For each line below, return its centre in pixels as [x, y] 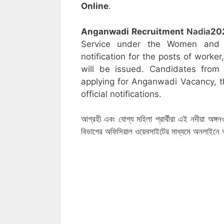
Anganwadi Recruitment [134, 31]
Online [95, 6]
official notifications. [121, 94]
